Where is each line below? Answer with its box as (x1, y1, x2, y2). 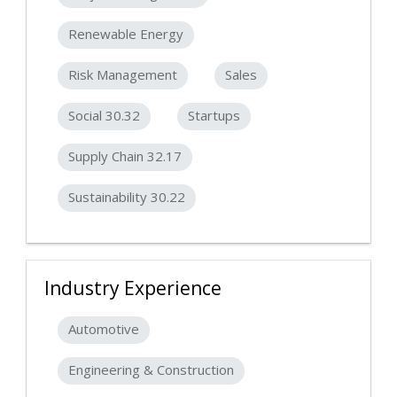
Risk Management (68, 66, 177, 84)
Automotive (68, 320, 139, 339)
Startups (188, 106, 240, 125)
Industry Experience (44, 276, 222, 301)
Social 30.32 (68, 106, 140, 125)
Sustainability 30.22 (68, 188, 185, 206)
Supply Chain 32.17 (68, 147, 182, 166)
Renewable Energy (68, 25, 183, 43)
